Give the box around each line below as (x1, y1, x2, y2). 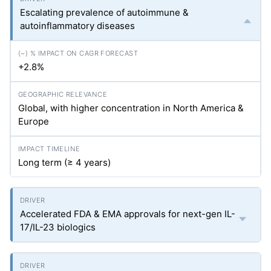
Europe (18, 116, 49, 127)
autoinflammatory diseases (20, 20, 135, 31)
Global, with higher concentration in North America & (18, 102, 244, 114)
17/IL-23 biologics (20, 221, 96, 233)
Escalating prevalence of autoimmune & (20, 7, 189, 18)
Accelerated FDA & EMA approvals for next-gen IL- (20, 208, 235, 220)
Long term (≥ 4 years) (18, 157, 111, 168)
